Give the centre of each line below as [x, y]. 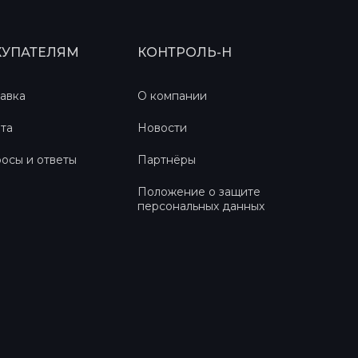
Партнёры [166, 160]
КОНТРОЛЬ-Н [184, 52]
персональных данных [201, 206]
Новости [162, 128]
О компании [172, 96]
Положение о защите [199, 192]
